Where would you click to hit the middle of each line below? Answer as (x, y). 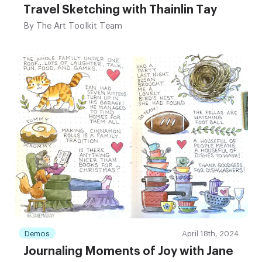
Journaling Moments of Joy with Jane (128, 252)
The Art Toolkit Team (78, 26)
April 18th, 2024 (210, 234)
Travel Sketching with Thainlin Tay (120, 10)
